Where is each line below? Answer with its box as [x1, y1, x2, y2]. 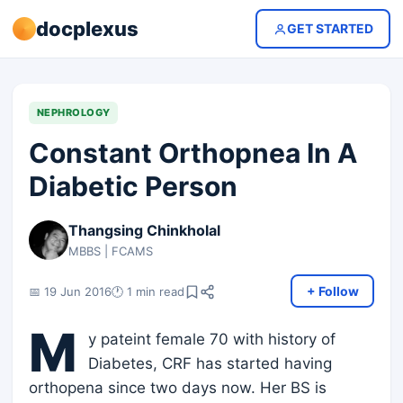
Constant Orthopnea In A [29, 137, 357, 169]
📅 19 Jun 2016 [29, 283, 112, 299]
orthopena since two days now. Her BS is [29, 379, 327, 397]
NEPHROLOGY [37, 106, 111, 119]
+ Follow [306, 282, 359, 299]
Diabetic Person [29, 170, 237, 202]
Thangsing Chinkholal [68, 221, 220, 239]
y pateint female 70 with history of [88, 330, 336, 348]
